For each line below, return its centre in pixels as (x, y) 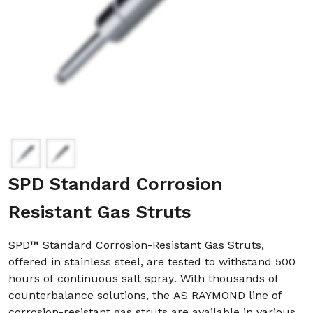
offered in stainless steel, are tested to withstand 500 (152, 262)
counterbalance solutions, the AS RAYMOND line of (145, 295)
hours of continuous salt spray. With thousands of (144, 278)
